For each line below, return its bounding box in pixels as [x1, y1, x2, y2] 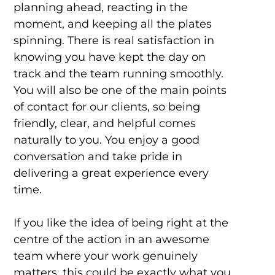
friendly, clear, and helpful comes [13, 117, 196, 131]
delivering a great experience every [13, 166, 209, 180]
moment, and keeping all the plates [13, 17, 212, 31]
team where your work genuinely [13, 249, 198, 263]
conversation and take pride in [13, 150, 182, 164]
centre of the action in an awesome [13, 233, 209, 247]
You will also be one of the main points [13, 83, 227, 98]
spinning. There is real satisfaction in [13, 34, 214, 48]
